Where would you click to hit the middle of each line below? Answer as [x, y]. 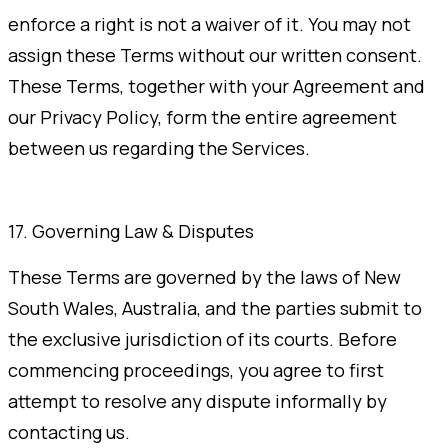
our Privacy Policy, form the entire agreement [202, 117]
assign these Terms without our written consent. [215, 55]
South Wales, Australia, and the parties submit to [215, 308]
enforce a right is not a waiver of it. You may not [209, 24]
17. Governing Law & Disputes [131, 231]
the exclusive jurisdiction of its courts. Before [202, 339]
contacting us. [69, 432]
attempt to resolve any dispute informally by [197, 401]
